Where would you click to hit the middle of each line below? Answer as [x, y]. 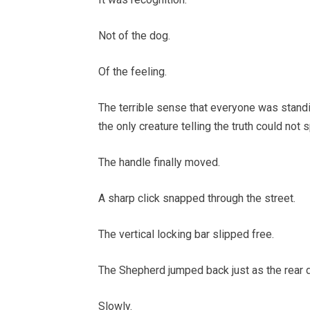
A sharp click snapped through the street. [197, 199]
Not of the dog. [134, 36]
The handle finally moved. [159, 163]
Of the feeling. [133, 72]
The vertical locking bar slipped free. [186, 235]
